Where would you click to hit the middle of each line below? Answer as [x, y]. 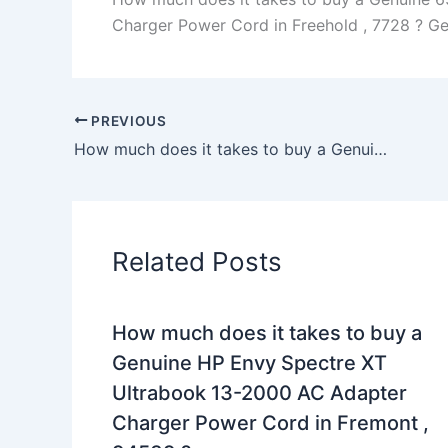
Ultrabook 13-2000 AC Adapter [259, 393]
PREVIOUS [127, 120]
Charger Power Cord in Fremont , [270, 423]
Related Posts [197, 262]
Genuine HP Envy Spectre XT [249, 363]
